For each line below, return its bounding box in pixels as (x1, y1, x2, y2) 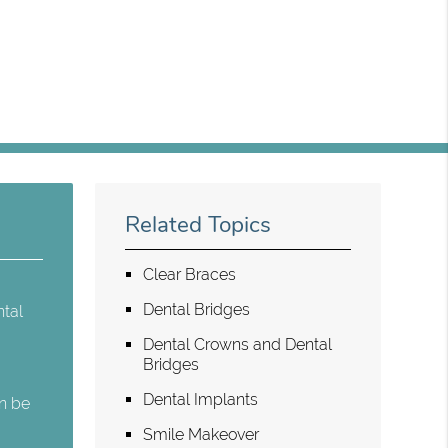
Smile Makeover (143, 424, 260, 444)
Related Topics (125, 208, 272, 240)
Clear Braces (143, 264, 237, 284)
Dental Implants (143, 389, 259, 409)
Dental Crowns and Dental (143, 334, 333, 354)
